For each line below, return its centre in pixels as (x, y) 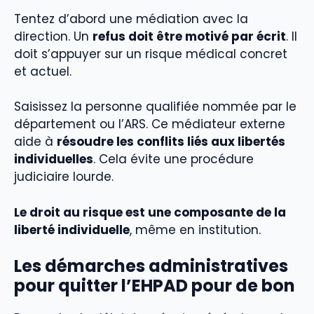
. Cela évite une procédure (173, 159)
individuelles (54, 159)
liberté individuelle (72, 230)
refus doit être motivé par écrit (189, 36)
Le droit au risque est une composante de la (150, 212)
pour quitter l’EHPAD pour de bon (155, 286)
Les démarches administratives (151, 266)
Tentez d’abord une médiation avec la (131, 19)
